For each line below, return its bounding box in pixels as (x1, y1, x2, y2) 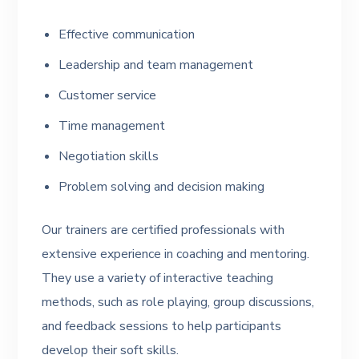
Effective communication (58, 26, 196, 43)
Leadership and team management (58, 56, 254, 74)
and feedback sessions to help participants (42, 317, 282, 335)
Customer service (58, 87, 157, 104)
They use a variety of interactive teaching (42, 269, 274, 287)
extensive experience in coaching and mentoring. (42, 245, 310, 263)
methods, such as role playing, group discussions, (42, 293, 315, 311)
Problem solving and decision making (58, 178, 265, 196)
